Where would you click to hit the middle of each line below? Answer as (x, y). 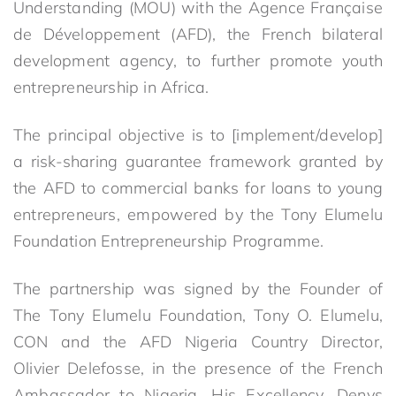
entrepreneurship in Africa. (111, 87)
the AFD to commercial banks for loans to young (198, 188)
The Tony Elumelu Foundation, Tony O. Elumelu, (198, 315)
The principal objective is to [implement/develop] (198, 135)
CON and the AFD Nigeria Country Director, (198, 342)
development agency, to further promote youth (198, 61)
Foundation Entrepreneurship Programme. (169, 241)
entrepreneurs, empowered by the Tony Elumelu (198, 214)
